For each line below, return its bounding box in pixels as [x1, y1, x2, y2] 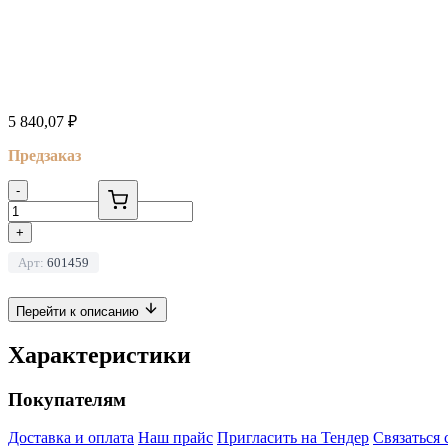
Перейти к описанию [16, 303, 143, 319]
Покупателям [8, 388, 126, 410]
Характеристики [8, 341, 191, 368]
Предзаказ [8, 146, 81, 164]
